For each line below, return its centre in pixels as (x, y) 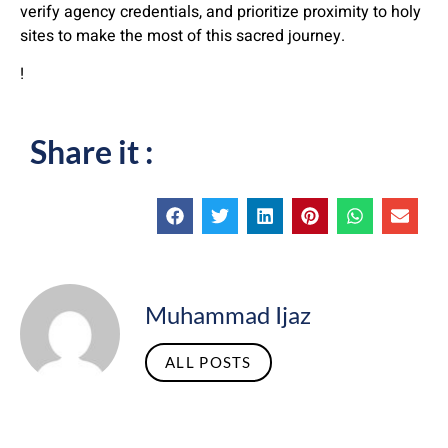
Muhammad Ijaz (228, 315)
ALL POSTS (208, 361)
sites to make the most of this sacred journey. (182, 35)
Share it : (91, 151)
